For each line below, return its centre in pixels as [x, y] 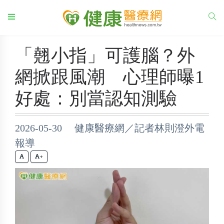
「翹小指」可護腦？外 [105, 55]
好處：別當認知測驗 [96, 98]
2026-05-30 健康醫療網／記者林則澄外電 [110, 128]
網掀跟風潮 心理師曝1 [109, 77]
